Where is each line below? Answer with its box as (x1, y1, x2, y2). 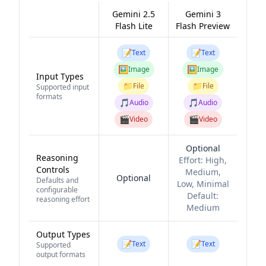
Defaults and (36, 175, 78, 185)
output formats (36, 249, 85, 259)
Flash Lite (115, 20, 153, 31)
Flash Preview (176, 20, 230, 31)
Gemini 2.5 (112, 8, 155, 20)
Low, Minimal (176, 178, 229, 189)
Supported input (36, 82, 89, 92)
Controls (36, 164, 69, 175)
